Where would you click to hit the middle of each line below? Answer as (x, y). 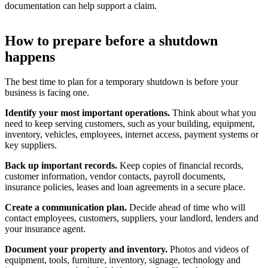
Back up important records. (61, 166)
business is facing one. (47, 93)
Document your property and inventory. (86, 249)
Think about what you (213, 113)
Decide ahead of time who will (186, 208)
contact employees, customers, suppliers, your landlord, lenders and (132, 218)
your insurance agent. (45, 229)
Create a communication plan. (66, 208)
